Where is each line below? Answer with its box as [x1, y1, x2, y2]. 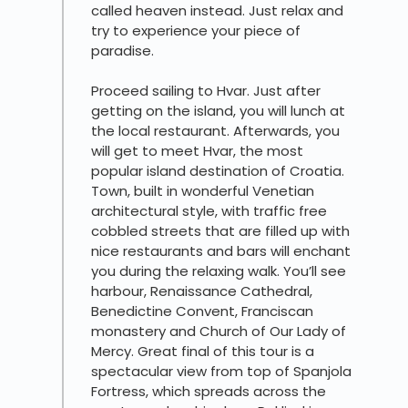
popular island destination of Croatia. [91, 161, 344, 181]
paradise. [91, 41, 154, 61]
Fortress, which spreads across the [91, 382, 326, 402]
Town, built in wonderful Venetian [91, 181, 314, 201]
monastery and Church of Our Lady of [91, 321, 346, 342]
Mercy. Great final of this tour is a [91, 342, 314, 362]
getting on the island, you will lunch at [91, 101, 345, 121]
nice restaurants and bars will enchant [91, 241, 351, 261]
